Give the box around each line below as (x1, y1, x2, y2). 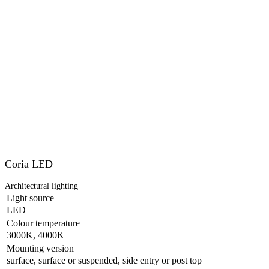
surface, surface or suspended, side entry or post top (2, 255, 197, 265)
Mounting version (2, 243, 69, 253)
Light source (2, 192, 49, 203)
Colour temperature (2, 217, 75, 228)
